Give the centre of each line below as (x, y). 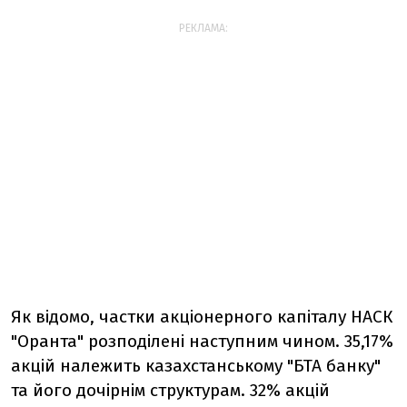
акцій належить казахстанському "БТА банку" (196, 366)
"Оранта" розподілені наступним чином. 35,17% (202, 341)
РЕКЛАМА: (203, 28)
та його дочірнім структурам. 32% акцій (170, 390)
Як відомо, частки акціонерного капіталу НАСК (202, 317)
